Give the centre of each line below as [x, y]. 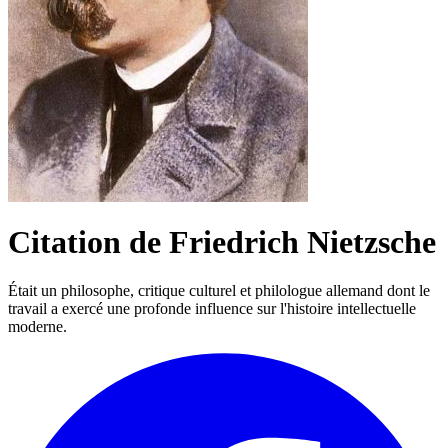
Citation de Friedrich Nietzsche [222, 241]
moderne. [37, 327]
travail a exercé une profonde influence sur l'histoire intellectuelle [212, 309]
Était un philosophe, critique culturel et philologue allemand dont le [219, 291]
